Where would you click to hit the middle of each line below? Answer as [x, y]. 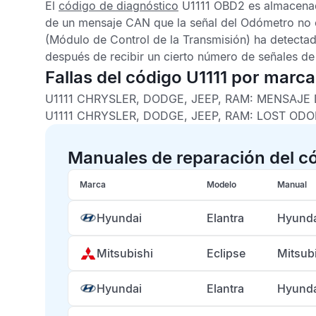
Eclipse [226, 253]
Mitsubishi [125, 253]
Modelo [221, 184]
